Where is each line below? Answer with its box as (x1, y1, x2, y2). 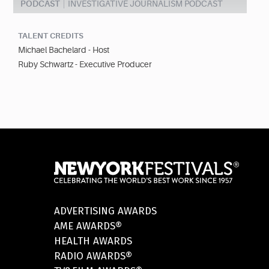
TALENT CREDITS (18, 31, 83, 41)
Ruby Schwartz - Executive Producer (18, 59, 152, 70)
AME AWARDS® (53, 220, 122, 233)
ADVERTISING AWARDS (53, 205, 157, 218)
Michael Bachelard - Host (18, 45, 109, 55)
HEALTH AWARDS (53, 235, 132, 248)
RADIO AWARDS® (53, 250, 132, 263)
